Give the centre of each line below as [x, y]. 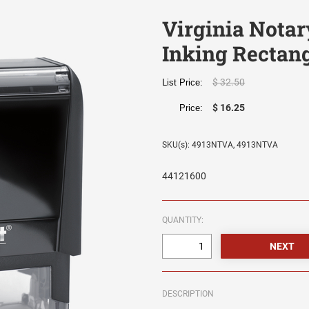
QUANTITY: [183, 220]
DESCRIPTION [188, 294]
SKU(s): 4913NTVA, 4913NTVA [220, 145]
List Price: [186, 83]
